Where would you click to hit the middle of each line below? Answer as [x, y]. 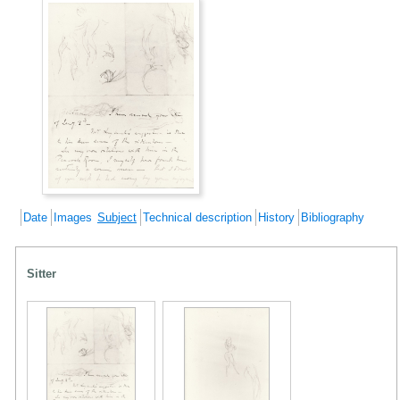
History [276, 217]
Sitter [42, 273]
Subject [117, 217]
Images [73, 217]
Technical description [197, 217]
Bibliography [333, 217]
